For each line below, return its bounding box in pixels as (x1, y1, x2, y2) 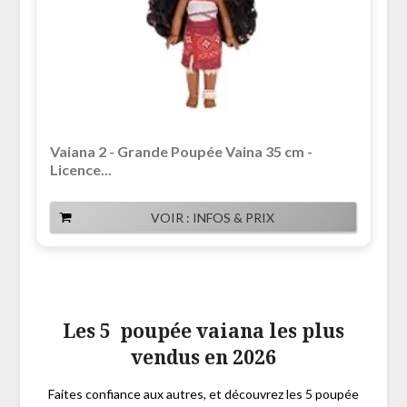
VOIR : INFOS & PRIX (151, 210, 274, 226)
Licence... (49, 161, 112, 179)
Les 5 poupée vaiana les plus (63, 318, 344, 344)
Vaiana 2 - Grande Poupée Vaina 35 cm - (49, 143, 313, 161)
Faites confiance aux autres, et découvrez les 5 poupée (48, 386, 359, 402)
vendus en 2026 (131, 344, 276, 371)
